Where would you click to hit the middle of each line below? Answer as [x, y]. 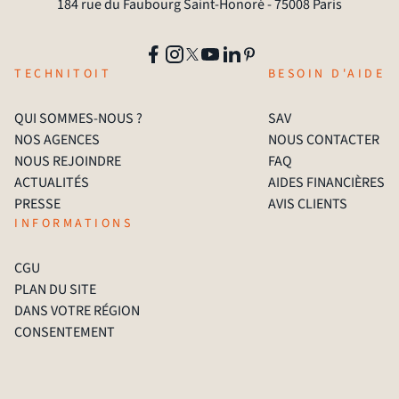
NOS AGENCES [57, 140]
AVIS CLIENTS [307, 204]
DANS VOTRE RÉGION [77, 311]
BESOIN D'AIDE [326, 74]
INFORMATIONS [73, 224]
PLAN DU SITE [55, 290]
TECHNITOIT [63, 74]
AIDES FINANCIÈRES [326, 183]
